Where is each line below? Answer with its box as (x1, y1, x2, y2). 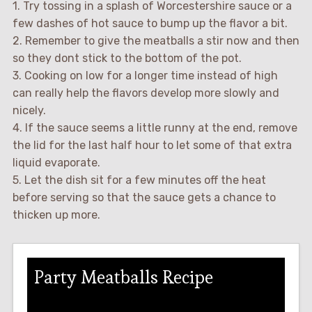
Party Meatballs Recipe (33, 265, 213, 289)
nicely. (12, 103, 46, 117)
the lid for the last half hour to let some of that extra (12, 138, 292, 152)
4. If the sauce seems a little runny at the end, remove (12, 120, 297, 134)
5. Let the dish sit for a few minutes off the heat (12, 173, 266, 187)
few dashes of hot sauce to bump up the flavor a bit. (12, 16, 288, 30)
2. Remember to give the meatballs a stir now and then (12, 33, 299, 47)
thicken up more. (12, 208, 100, 221)
